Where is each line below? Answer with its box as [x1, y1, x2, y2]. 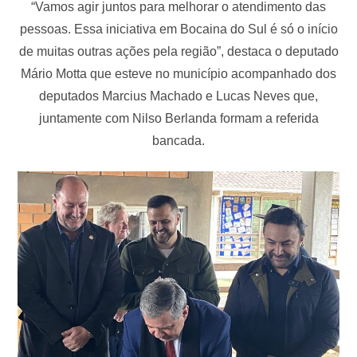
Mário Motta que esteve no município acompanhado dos [21, 66, 336, 80]
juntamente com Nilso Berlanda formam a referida [38, 111, 319, 125]
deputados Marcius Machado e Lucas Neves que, [39, 88, 318, 103]
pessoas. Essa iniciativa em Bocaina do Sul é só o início [19, 22, 338, 36]
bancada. [152, 133, 205, 147]
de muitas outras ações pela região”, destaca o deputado [18, 44, 339, 58]
